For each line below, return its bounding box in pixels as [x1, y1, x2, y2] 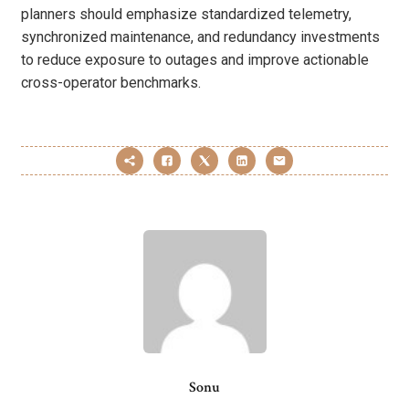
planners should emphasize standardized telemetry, [21, 5, 351, 24]
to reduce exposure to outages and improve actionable [21, 51, 369, 69]
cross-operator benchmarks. [21, 74, 201, 92]
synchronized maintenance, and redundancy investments [21, 28, 380, 47]
